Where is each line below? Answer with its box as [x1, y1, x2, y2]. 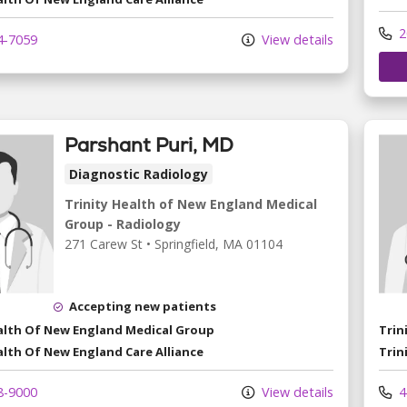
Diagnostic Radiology [69, 165, 208, 184]
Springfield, [154, 235, 223, 253]
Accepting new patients [69, 298, 216, 315]
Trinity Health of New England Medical [65, 195, 317, 213]
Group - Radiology [65, 215, 181, 233]
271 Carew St [65, 235, 143, 253]
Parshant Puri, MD [65, 133, 233, 158]
